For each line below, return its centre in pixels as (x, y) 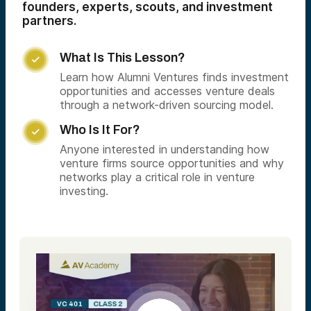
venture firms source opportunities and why (172, 163)
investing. (84, 191)
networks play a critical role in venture (157, 177)
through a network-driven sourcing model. (167, 105)
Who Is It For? (100, 130)
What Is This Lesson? (123, 58)
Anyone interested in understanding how (165, 149)
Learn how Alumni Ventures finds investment (174, 77)
